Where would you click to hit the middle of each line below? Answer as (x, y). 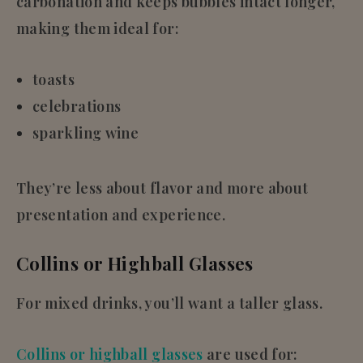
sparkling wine (86, 132)
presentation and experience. (121, 214)
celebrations (77, 106)
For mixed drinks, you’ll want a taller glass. (170, 303)
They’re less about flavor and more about (162, 188)
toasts (54, 79)
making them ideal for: (98, 28)
